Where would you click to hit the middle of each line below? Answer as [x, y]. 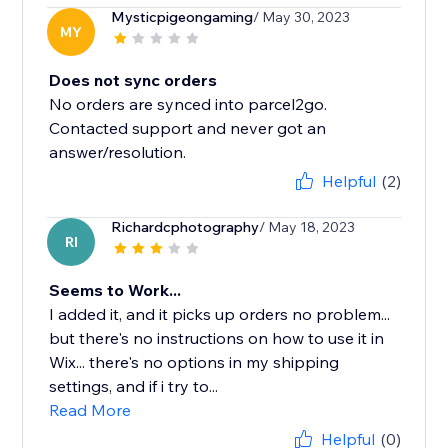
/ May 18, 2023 [307, 227]
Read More [90, 410]
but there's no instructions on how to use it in [217, 338]
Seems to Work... [115, 290]
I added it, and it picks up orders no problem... [220, 314]
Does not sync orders [133, 80]
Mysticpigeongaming [182, 17]
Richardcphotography [185, 227]
